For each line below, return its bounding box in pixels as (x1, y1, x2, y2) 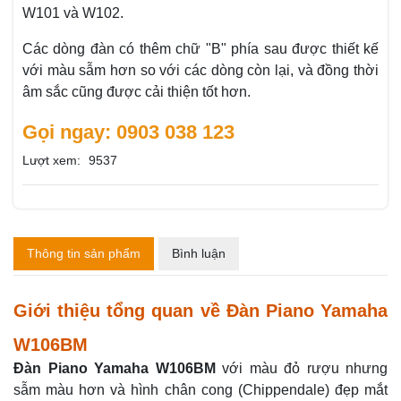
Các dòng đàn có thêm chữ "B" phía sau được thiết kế (22, 41, 379, 56)
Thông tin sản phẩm (27, 246, 141, 260)
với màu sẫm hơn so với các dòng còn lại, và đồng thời (22, 63, 379, 78)
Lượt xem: (22, 153, 81, 167)
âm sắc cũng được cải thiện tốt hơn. (22, 84, 251, 99)
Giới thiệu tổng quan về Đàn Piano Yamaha (13, 301, 388, 320)
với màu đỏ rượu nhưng (215, 361, 388, 376)
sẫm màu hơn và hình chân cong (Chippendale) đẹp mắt (13, 382, 388, 397)
